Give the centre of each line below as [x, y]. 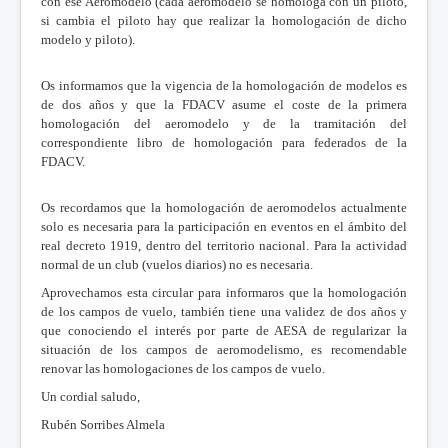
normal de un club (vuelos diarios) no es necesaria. [177, 264]
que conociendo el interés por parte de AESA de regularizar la [224, 330]
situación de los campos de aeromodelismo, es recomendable [224, 349]
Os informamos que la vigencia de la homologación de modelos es [224, 85]
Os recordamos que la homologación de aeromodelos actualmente [224, 207]
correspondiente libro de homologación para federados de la [224, 142]
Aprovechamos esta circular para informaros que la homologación [224, 292]
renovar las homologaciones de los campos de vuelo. [183, 368]
